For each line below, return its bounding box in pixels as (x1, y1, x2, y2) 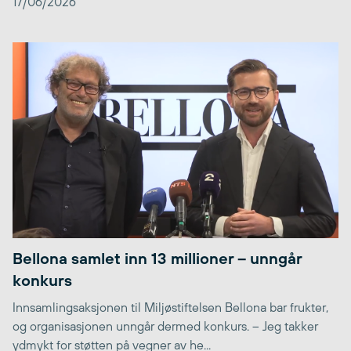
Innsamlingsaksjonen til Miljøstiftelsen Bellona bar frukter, (13, 299, 328, 314)
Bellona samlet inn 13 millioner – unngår (13, 248, 302, 267)
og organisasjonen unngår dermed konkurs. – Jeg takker (13, 318, 318, 333)
